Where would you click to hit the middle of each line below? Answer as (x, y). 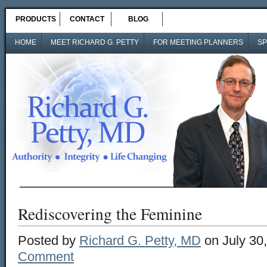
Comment (46, 257)
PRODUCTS (36, 19)
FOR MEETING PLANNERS (198, 42)
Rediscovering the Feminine (110, 214)
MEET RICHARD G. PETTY (95, 42)
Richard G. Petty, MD (140, 240)
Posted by (49, 240)
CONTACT (87, 19)
